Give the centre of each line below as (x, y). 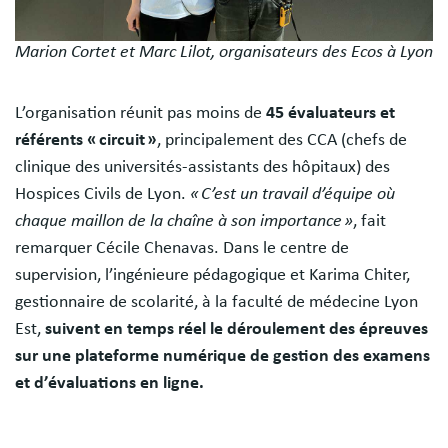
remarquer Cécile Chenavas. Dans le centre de (182, 248)
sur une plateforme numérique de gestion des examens (222, 356)
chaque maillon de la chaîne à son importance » (184, 221)
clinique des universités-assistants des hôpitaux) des (202, 167)
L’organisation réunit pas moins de (140, 113)
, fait (369, 221)
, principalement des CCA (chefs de (282, 140)
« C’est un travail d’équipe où (292, 194)
